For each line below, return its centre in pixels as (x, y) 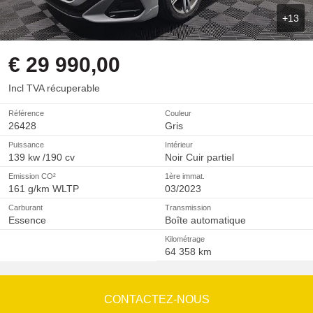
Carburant (26, 208)
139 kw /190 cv (42, 158)
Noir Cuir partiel (199, 158)
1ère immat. (185, 176)
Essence (27, 220)
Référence (26, 114)
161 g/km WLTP (44, 189)
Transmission (188, 208)
